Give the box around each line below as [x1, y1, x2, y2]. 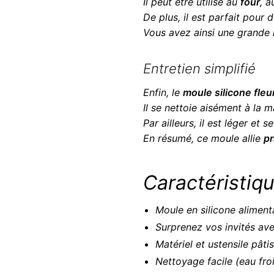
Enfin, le [143, 86, 183, 98]
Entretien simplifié [143, 60, 256, 76]
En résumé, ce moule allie [143, 131, 264, 144]
